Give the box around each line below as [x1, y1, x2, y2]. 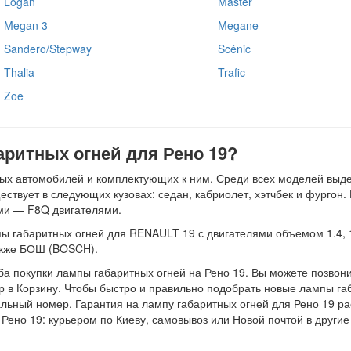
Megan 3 [4, 16, 48, 33]
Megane [217, 16, 259, 33]
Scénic [217, 40, 251, 56]
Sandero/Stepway [4, 40, 92, 56]
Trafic [217, 63, 245, 80]
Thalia [4, 63, 34, 80]
